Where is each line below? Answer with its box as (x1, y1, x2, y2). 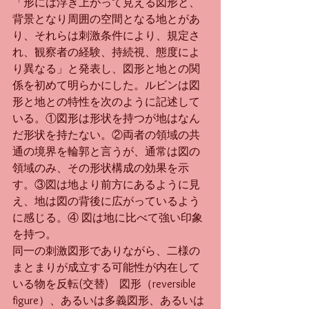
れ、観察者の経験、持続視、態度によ (12, 46, 200, 59)
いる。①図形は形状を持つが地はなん (12, 112, 200, 125)
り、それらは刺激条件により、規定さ (12, 29, 200, 42)
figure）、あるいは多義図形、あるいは (12, 294, 204, 307)
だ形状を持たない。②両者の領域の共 (12, 128, 200, 141)
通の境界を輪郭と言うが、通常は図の (12, 145, 200, 158)
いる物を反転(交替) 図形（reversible (12, 277, 199, 290)
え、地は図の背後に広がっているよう (12, 195, 200, 208)
